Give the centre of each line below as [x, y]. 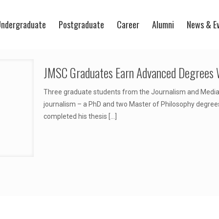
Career [128, 24]
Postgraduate [81, 24]
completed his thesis [75, 116]
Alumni [163, 24]
